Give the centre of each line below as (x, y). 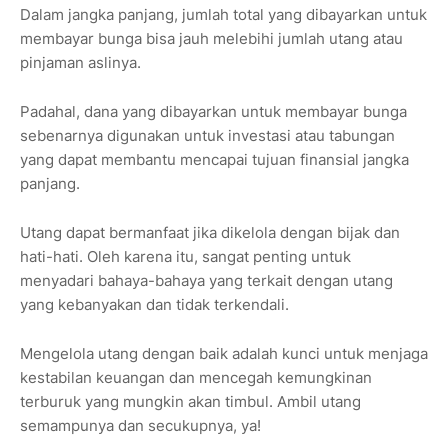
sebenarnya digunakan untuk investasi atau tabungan (207, 136)
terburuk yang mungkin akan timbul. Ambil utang (190, 402)
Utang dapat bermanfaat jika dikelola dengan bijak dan (210, 233)
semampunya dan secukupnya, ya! (140, 426)
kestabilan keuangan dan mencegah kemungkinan (196, 378)
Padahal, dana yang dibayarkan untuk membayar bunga (213, 112)
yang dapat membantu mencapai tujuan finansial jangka (214, 160)
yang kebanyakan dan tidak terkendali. (154, 305)
